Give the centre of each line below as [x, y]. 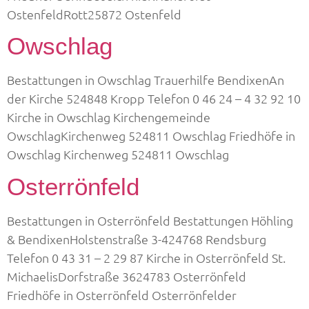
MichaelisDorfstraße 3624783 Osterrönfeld [127, 276]
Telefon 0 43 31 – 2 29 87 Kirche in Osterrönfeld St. [146, 257]
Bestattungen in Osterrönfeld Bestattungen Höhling [150, 220]
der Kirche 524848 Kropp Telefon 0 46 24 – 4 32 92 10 [154, 99]
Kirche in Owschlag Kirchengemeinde [109, 117]
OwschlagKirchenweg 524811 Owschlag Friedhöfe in [151, 136]
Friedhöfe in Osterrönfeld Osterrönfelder [122, 295]
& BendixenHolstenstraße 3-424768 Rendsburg [137, 239]
